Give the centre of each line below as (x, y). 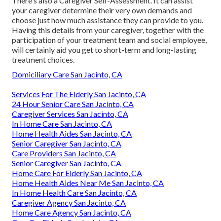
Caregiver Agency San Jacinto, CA (69, 202)
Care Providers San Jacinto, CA (64, 153)
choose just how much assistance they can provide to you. (108, 20)
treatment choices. (43, 59)
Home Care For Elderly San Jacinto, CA (77, 173)
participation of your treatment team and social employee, (109, 39)
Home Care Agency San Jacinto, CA (72, 212)
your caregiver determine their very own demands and (102, 10)
